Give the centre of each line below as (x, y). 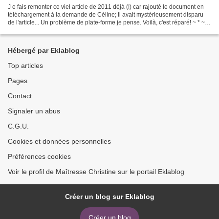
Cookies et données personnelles (59, 141)
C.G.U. (18, 126)
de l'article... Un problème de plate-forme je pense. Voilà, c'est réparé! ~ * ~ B (109, 22)
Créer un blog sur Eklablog (109, 197)
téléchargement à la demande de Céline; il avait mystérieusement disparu (106, 14)
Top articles (25, 66)
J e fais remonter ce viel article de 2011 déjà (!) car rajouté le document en (106, 7)
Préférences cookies (39, 156)
